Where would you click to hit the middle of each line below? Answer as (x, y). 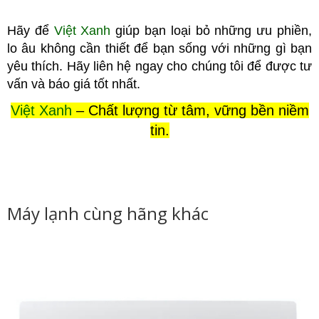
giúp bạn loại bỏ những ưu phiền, (211, 31)
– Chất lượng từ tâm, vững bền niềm (192, 111)
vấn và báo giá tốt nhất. (74, 84)
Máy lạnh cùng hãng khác (108, 214)
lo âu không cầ (51, 49)
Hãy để (31, 31)
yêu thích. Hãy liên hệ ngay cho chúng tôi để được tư (159, 67)
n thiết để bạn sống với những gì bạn (203, 49)
